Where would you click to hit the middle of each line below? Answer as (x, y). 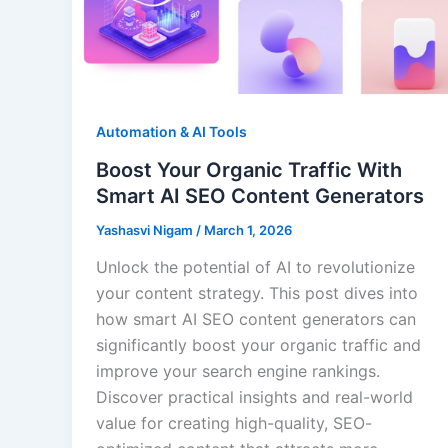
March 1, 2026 (248, 229)
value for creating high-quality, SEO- (234, 423)
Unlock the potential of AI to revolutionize (255, 267)
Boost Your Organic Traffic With (249, 169)
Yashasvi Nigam (146, 229)
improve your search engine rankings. (238, 371)
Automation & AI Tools (171, 131)
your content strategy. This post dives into (257, 293)
